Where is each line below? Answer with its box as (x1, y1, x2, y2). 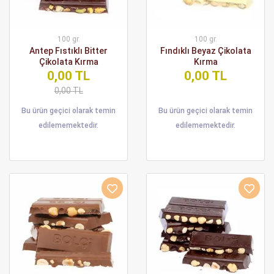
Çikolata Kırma (39, 57, 98, 67)
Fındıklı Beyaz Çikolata (160, 46, 251, 56)
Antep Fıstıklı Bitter (29, 46, 108, 56)
